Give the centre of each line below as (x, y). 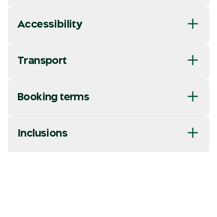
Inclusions (42, 133)
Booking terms (54, 97)
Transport (42, 61)
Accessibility (50, 24)
